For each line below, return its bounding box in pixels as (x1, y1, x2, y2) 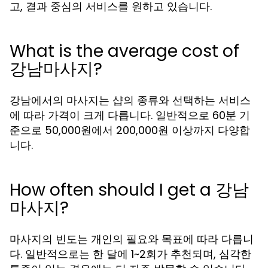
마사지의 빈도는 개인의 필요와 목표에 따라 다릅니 (10, 232, 254, 246)
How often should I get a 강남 (10, 178, 249, 202)
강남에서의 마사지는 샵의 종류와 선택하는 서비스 (10, 93, 251, 108)
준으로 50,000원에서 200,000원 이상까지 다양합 (10, 123, 250, 138)
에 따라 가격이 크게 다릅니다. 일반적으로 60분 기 (10, 108, 250, 123)
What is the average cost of (10, 39, 239, 63)
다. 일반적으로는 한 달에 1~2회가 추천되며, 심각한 (10, 246, 251, 261)
